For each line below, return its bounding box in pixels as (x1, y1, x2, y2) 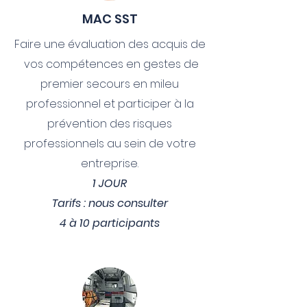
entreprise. (81, 156, 138, 171)
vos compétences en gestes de (21, 56, 199, 72)
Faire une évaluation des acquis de (14, 36, 206, 52)
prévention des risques (47, 116, 172, 132)
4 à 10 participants (60, 215, 160, 231)
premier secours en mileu (40, 76, 179, 92)
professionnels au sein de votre (23, 136, 196, 151)
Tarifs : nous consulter (51, 195, 168, 211)
